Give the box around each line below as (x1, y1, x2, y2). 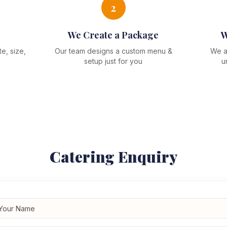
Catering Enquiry (50, 146, 177, 167)
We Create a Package (68, 29, 159, 41)
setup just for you (84, 57, 143, 65)
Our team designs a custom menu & (54, 47, 172, 55)
